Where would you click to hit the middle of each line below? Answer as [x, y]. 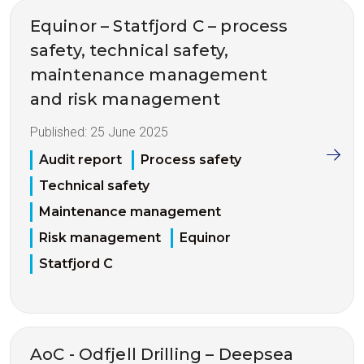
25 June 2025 [129, 132]
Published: [60, 132]
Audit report [80, 160]
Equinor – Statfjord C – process [159, 26]
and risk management [126, 99]
